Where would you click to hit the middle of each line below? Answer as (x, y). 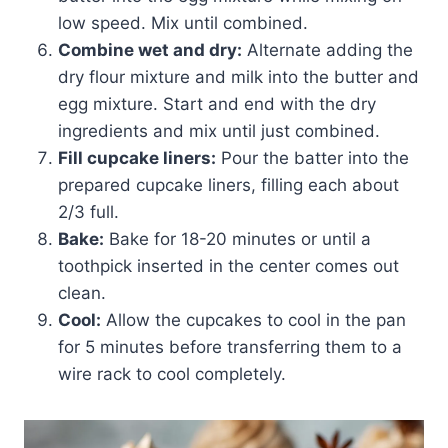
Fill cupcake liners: (137, 157)
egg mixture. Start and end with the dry (217, 103)
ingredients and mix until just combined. (219, 130)
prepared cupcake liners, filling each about (228, 184)
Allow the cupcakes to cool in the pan (253, 319)
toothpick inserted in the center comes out (228, 265)
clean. (82, 292)
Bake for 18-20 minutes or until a (237, 238)
